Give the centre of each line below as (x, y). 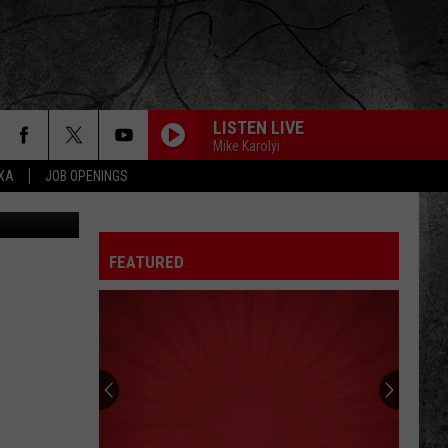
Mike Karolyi (246, 145)
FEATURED (146, 262)
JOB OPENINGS (86, 176)
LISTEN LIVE (258, 127)
